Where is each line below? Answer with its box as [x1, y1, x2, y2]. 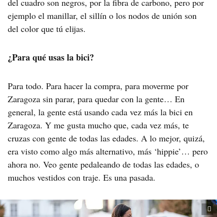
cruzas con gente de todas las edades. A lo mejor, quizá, [8, 132, 205, 144]
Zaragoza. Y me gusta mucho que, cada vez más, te [8, 119, 189, 131]
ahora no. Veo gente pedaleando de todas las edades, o [8, 158, 199, 170]
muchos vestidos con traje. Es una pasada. [8, 171, 155, 184]
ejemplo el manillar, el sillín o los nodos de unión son [8, 10, 197, 22]
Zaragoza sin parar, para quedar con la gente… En [8, 93, 185, 105]
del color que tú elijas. [8, 23, 86, 35]
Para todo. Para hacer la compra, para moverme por [8, 80, 188, 92]
